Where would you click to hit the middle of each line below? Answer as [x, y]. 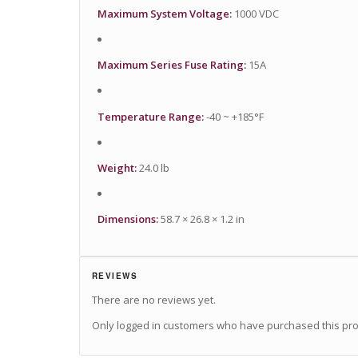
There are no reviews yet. [153, 299]
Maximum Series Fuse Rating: [171, 65]
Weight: [117, 167]
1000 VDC [255, 14]
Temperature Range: [150, 116]
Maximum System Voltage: [164, 14]
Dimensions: [127, 219]
